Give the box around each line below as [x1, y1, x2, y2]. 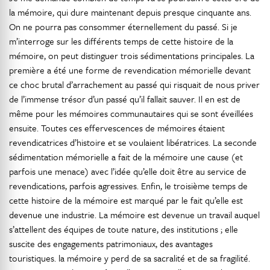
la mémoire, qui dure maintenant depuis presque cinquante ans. [9, 5, 251, 19]
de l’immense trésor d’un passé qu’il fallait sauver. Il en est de [9, 92, 240, 105]
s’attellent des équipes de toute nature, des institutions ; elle [9, 222, 238, 236]
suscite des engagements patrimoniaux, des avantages [9, 237, 213, 250]
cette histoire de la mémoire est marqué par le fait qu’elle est [9, 193, 243, 207]
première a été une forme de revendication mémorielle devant [9, 63, 251, 77]
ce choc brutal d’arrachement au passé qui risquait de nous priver [9, 78, 260, 91]
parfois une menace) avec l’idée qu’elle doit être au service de [9, 165, 246, 178]
